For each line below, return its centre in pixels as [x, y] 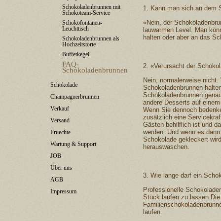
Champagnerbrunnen [75, 97]
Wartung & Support [73, 144]
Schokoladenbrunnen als [91, 38]
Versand [60, 120]
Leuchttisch [75, 29]
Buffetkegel [76, 54]
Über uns [61, 168]
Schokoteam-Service [86, 13]
